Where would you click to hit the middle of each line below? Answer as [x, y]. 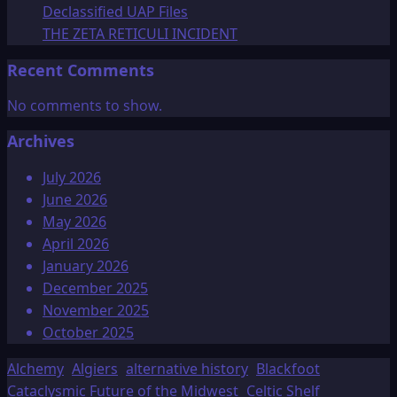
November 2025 [96, 310]
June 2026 [75, 199]
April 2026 [76, 243]
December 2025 [95, 288]
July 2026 [72, 177]
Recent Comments [81, 70]
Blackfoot [288, 368]
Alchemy [35, 368]
